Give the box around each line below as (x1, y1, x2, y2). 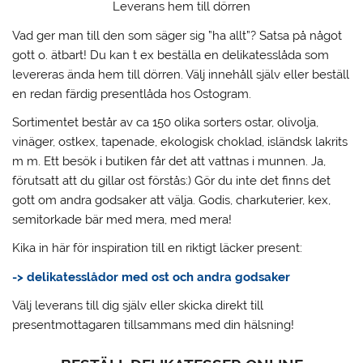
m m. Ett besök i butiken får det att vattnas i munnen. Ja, (12, 154, 327, 169)
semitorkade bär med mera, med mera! (12, 212, 233, 228)
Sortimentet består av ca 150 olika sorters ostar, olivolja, (12, 115, 319, 130)
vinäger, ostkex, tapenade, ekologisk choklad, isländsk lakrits (12, 135, 348, 150)
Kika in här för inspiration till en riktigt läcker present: (12, 241, 303, 256)
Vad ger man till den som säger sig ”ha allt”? (12, 28, 260, 43)
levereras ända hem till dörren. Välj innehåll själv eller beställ (12, 66, 350, 82)
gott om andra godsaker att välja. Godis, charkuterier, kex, (12, 193, 331, 208)
